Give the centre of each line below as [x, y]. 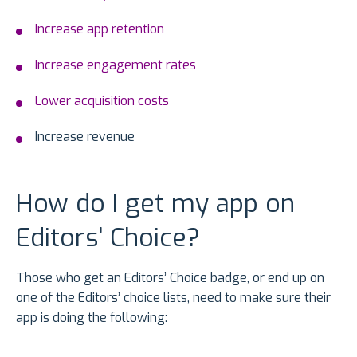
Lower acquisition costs [102, 100]
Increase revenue [85, 136]
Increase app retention [100, 29]
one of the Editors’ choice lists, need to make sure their [173, 297]
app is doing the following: [92, 317]
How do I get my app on [155, 203]
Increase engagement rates [116, 65]
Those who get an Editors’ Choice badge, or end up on [170, 277]
